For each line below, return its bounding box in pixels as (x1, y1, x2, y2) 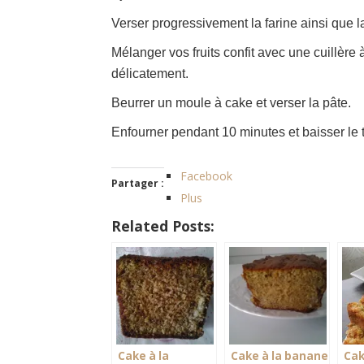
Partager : (111, 175, 164, 190)
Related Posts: (111, 215, 214, 236)
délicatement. (111, 66, 188, 80)
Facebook (180, 167, 232, 184)
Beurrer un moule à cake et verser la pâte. (111, 95, 351, 110)
